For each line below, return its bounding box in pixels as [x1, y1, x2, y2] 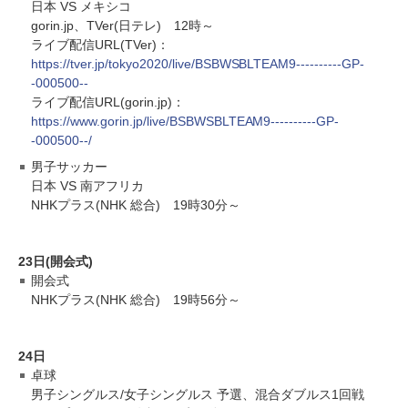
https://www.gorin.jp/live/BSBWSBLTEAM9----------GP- [31, 113, 340, 128]
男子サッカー [31, 158, 107, 174]
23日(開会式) [18, 253, 93, 269]
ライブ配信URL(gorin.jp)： [31, 94, 185, 109]
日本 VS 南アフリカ [31, 178, 144, 193]
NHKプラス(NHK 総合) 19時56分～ [31, 291, 240, 307]
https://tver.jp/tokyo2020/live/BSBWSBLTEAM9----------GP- [31, 56, 365, 71]
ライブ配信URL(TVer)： [31, 36, 169, 52]
